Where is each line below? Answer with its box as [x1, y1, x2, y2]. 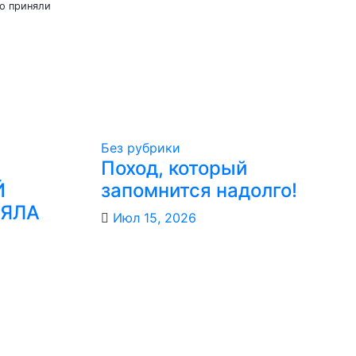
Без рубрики [101, 139, 180, 156]
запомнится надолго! [101, 178, 297, 202]
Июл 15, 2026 [113, 209, 196, 226]
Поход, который [101, 156, 247, 180]
